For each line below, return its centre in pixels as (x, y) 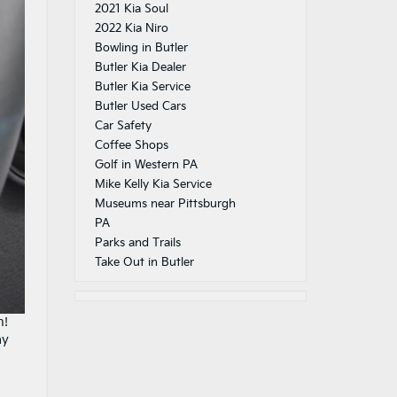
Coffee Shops (131, 145)
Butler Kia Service (142, 87)
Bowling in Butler (141, 48)
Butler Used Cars (140, 106)
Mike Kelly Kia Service (153, 184)
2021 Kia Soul (131, 9)
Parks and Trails (137, 243)
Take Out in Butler (144, 262)
